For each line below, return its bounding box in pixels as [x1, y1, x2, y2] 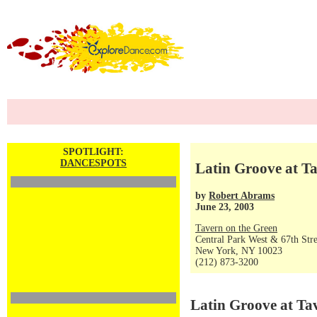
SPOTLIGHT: [63, 146, 124, 157]
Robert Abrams [209, 190, 275, 201]
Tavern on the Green [195, 223, 277, 234]
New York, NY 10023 [195, 246, 282, 256]
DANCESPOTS [60, 158, 127, 168]
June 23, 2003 [195, 201, 254, 212]
